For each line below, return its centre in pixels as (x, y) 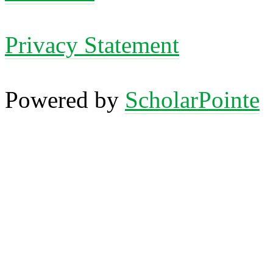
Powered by (65, 100)
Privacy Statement (92, 45)
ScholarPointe (192, 100)
